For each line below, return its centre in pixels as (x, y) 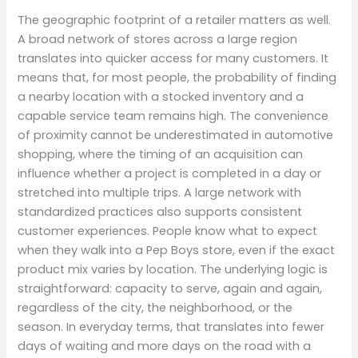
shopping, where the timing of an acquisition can (161, 155)
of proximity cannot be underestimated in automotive (176, 135)
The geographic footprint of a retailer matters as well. (175, 20)
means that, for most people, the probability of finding (177, 78)
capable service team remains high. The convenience (173, 116)
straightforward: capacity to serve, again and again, (170, 289)
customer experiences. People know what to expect (168, 231)
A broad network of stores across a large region (158, 40)
